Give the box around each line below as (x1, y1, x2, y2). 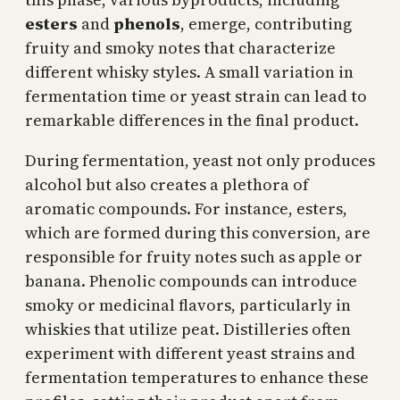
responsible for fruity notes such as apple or (25, 245, 362, 268)
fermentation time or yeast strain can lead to (25, 84, 367, 107)
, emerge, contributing (180, 12, 352, 35)
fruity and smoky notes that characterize (25, 36, 336, 59)
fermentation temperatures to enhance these (25, 365, 369, 388)
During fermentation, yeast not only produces (25, 148, 375, 171)
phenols (113, 12, 180, 35)
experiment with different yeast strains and (25, 341, 355, 364)
